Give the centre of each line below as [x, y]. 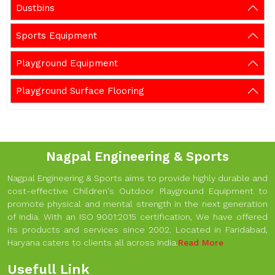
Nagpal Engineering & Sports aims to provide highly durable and [137, 178]
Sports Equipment [56, 36]
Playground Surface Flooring [80, 91]
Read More [201, 242]
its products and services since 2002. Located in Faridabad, [137, 230]
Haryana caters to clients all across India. [93, 242]
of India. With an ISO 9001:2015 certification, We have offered [137, 217]
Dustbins [35, 8]
